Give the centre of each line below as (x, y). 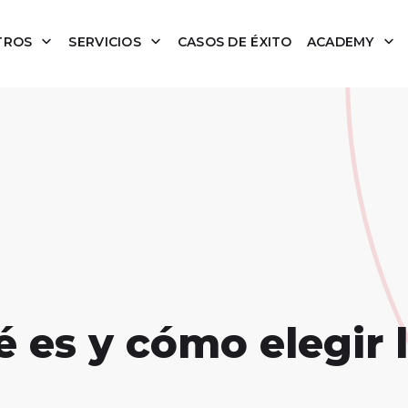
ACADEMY (342, 42)
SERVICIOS (107, 42)
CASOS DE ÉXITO (235, 42)
